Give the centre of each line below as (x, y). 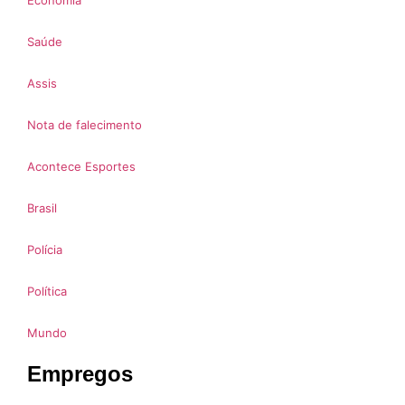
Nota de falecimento (85, 125)
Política (47, 292)
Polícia (45, 250)
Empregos (80, 374)
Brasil (42, 208)
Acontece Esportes (81, 167)
